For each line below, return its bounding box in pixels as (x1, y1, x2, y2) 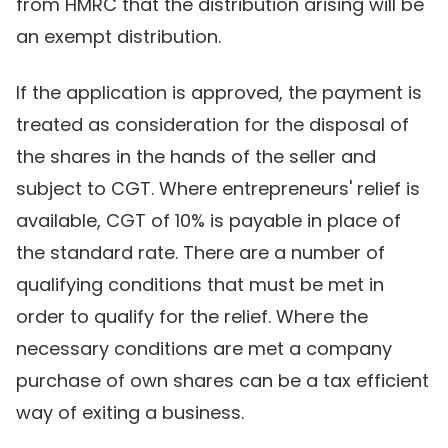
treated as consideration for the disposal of (16, 111, 409, 137)
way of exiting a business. (16, 399, 244, 425)
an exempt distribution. (16, 23, 221, 49)
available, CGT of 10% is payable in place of (16, 207, 401, 233)
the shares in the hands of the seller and (16, 143, 376, 169)
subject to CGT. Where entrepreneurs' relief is (16, 175, 420, 201)
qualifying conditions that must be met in (16, 271, 384, 297)
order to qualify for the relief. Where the (16, 303, 368, 329)
